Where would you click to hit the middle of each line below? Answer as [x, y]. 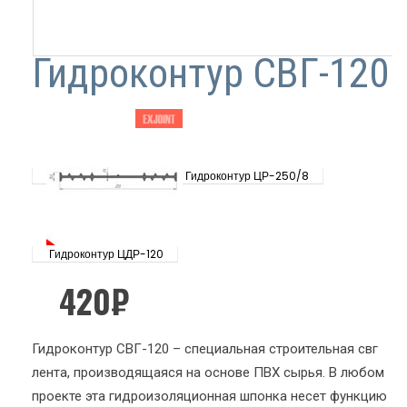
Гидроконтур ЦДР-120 [106, 254]
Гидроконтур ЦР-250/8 [247, 176]
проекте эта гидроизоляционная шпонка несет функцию [209, 396]
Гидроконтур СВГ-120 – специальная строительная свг [205, 349]
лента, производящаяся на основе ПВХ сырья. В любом [208, 372]
